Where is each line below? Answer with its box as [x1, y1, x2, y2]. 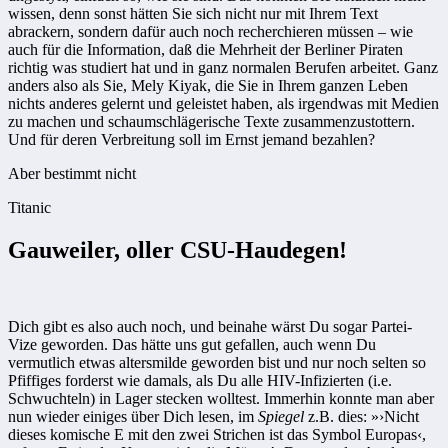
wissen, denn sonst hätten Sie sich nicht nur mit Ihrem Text [8, 5, 378, 23]
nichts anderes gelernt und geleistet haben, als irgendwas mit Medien [8, 95, 439, 113]
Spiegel [258, 407, 308, 425]
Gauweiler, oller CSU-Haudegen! [8, 237, 347, 263]
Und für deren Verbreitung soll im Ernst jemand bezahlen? [8, 131, 375, 149]
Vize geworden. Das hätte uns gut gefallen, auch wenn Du [8, 335, 376, 353]
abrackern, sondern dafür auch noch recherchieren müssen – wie [8, 23, 413, 41]
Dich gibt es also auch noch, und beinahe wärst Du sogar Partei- [8, 317, 412, 335]
